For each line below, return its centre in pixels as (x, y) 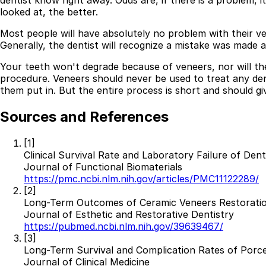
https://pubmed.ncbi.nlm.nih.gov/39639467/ (123, 227)
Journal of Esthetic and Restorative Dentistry (129, 215)
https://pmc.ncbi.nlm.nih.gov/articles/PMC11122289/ (141, 179)
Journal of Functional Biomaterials (103, 167)
